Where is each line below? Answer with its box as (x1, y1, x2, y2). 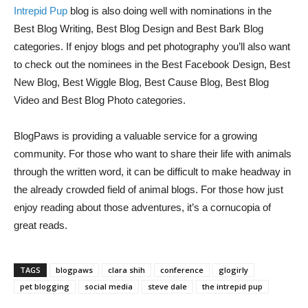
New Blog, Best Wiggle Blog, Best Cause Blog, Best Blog (14, 76, 269, 88)
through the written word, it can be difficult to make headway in (14, 166, 291, 177)
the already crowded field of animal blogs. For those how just (14, 184, 283, 195)
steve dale (148, 281, 187, 291)
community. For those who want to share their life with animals (14, 148, 291, 159)
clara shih (108, 265, 145, 275)
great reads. (14, 219, 67, 231)
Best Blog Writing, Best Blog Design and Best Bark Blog (14, 23, 263, 34)
